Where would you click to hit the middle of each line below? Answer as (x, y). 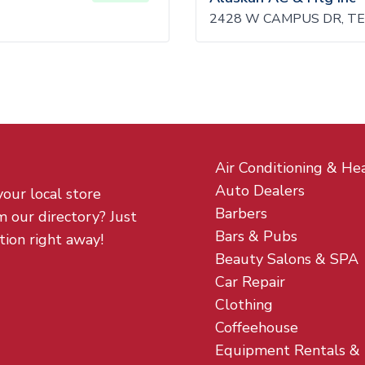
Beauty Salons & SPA (287, 259)
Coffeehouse (257, 328)
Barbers (241, 213)
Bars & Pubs (256, 236)
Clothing (244, 305)
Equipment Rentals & (288, 350)
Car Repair (250, 282)
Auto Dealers (260, 191)
